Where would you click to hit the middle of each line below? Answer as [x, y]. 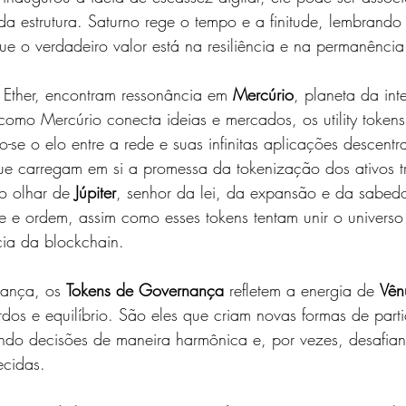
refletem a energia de [302, 290]
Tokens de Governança [145, 290]
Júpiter [96, 192]
